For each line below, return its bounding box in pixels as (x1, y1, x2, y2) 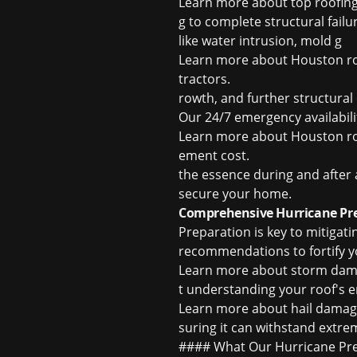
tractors (178, 70, 227, 88)
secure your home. (178, 185, 292, 202)
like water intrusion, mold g (178, 32, 342, 49)
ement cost (178, 147, 246, 164)
